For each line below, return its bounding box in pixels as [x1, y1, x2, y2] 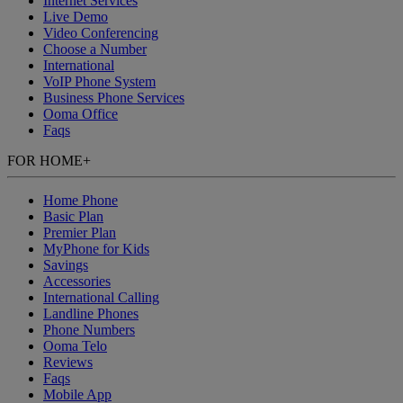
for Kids [99, 241, 149, 257]
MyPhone [43, 241, 99, 257]
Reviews [43, 354, 93, 371]
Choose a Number [43, 41, 147, 58]
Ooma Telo [43, 338, 107, 354]
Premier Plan [43, 225, 116, 241]
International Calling [43, 290, 159, 306]
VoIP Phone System [43, 74, 156, 90]
